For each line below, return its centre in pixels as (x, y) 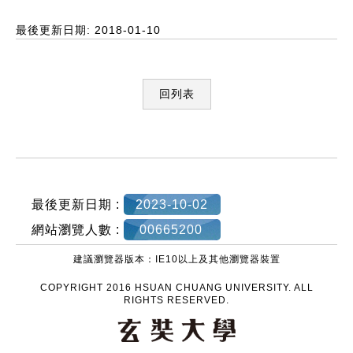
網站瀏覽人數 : (78, 229)
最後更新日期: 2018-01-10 (88, 30)
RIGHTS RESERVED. (176, 300)
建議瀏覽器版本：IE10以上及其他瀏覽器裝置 (176, 259)
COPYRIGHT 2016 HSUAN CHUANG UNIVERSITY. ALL (176, 287)
